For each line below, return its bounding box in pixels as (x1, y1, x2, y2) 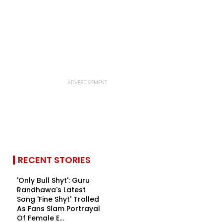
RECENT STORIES (18, 154, 91, 166)
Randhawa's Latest (17, 185, 86, 195)
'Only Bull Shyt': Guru (17, 175, 90, 185)
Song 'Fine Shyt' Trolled (17, 194, 99, 204)
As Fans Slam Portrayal (17, 204, 100, 214)
